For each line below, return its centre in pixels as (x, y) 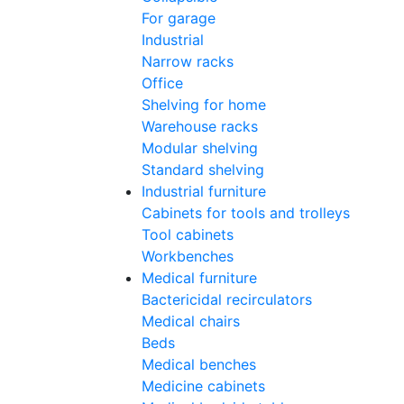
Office (162, 83)
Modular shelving (200, 148)
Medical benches (199, 365)
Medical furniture (199, 278)
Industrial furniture (204, 192)
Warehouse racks (200, 127)
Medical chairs (191, 321)
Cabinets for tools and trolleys (246, 213)
